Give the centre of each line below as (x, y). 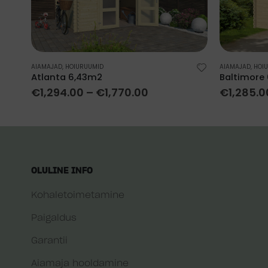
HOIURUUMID (84, 66)
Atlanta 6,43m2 (67, 77)
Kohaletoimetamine (78, 196)
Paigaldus (54, 218)
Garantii (49, 241)
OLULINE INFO (62, 171)
